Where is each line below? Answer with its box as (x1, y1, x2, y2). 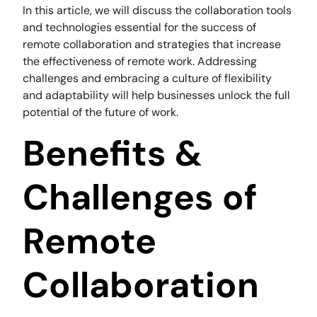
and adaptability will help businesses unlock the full (23, 88, 291, 103)
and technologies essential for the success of (23, 20, 257, 35)
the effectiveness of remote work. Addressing (23, 54, 258, 69)
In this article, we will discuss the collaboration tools (23, 3, 292, 18)
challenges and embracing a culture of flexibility (23, 71, 272, 86)
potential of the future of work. (23, 105, 179, 120)
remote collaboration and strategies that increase (23, 37, 282, 52)
